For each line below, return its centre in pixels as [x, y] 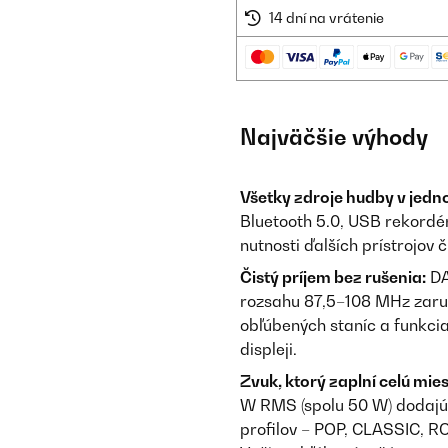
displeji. [268, 349]
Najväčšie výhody [334, 137]
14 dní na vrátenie [326, 17]
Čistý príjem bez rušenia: [333, 277]
